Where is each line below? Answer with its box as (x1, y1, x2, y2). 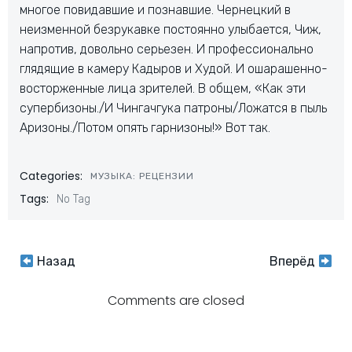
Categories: (20, 168, 82, 184)
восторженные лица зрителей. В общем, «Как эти (20, 81, 306, 96)
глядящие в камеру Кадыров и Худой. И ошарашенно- (20, 61, 328, 76)
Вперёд (269, 254, 318, 269)
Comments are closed (108, 291, 244, 310)
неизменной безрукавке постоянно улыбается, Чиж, (20, 22, 321, 37)
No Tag (57, 192, 90, 206)
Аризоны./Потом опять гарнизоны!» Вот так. (20, 120, 270, 135)
